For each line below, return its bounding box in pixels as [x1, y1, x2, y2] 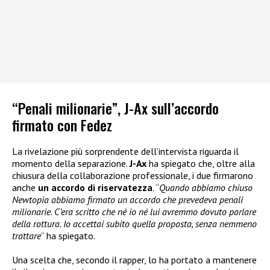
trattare [12, 229, 41, 242]
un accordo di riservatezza [38, 181, 152, 193]
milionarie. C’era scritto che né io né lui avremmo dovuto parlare [12, 205, 256, 218]
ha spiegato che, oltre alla [149, 157, 255, 169]
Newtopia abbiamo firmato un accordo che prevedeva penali [12, 193, 243, 206]
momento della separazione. [12, 157, 130, 169]
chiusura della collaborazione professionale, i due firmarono [12, 169, 253, 181]
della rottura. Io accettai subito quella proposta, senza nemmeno [12, 217, 257, 230]
